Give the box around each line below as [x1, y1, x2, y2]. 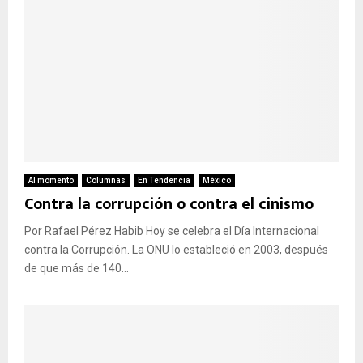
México [203, 176, 231, 186]
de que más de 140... [24, 262, 129, 275]
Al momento [28, 176, 74, 186]
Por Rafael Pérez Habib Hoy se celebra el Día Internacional [24, 224, 319, 238]
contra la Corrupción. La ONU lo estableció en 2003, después [24, 243, 328, 257]
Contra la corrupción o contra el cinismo [24, 190, 314, 219]
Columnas [86, 176, 126, 186]
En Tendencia [138, 176, 190, 186]
